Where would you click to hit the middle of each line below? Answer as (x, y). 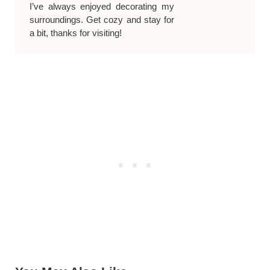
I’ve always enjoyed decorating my (102, 7)
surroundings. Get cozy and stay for (102, 20)
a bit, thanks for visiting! (75, 33)
